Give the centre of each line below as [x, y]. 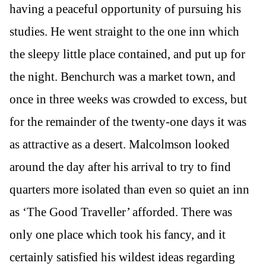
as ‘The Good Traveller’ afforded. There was [121, 212]
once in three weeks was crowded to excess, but [128, 99]
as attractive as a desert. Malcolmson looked [120, 144]
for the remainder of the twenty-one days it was [128, 121]
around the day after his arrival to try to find [120, 167]
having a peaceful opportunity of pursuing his [125, 9]
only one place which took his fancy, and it [118, 234]
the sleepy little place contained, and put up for [127, 54]
